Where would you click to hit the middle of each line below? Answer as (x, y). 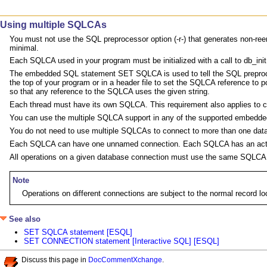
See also (24, 219)
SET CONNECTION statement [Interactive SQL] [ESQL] (122, 241)
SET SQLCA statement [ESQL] (78, 232)
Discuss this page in (55, 259)
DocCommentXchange (125, 259)
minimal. (24, 48)
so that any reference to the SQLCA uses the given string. (110, 92)
